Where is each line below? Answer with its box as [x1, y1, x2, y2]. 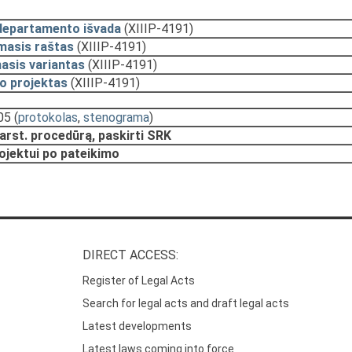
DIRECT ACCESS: [82, 247, 179, 263]
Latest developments [82, 320, 192, 333]
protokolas [18, 110, 78, 125]
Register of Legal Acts [82, 274, 196, 288]
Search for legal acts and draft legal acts [82, 297, 290, 310]
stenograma [83, 110, 149, 125]
